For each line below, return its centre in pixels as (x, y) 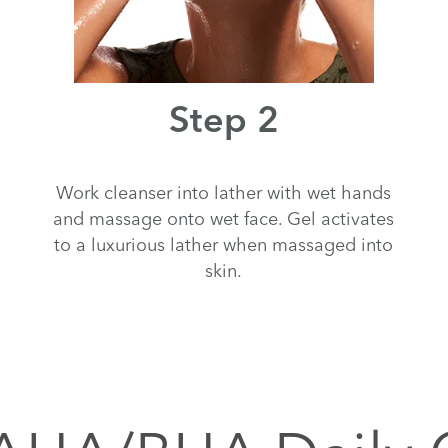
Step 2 (224, 122)
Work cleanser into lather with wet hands (224, 192)
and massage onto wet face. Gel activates (224, 218)
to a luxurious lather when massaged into (224, 244)
